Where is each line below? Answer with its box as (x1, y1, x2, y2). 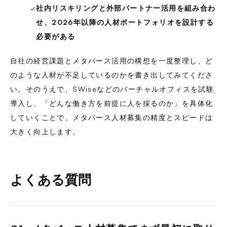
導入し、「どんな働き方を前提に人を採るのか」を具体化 (10, 99, 213, 107)
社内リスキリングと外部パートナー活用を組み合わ (36, 4, 216, 12)
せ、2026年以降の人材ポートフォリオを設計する (36, 18, 214, 26)
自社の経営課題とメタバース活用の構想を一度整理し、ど (10, 56, 213, 65)
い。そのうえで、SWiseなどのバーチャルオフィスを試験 (10, 85, 214, 93)
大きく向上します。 (10, 127, 81, 136)
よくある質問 (10, 171, 91, 187)
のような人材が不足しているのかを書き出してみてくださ (10, 70, 213, 79)
